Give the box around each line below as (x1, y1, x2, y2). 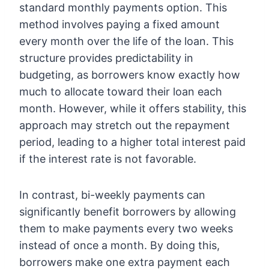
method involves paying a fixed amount (19, 18, 220, 31)
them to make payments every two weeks (19, 222, 233, 235)
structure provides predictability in (19, 52, 193, 65)
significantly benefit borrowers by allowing (19, 205, 236, 219)
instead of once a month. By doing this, (19, 239, 220, 252)
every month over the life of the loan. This (19, 35, 234, 48)
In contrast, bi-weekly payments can (19, 189, 205, 202)
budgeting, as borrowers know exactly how (19, 68, 240, 82)
